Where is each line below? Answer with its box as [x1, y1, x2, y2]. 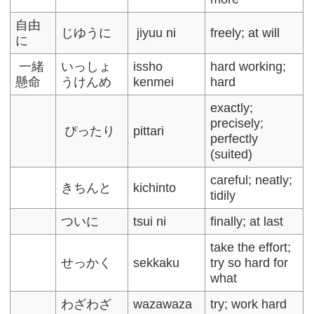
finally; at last [210, 214, 284, 228]
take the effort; [210, 240, 292, 254]
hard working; [210, 59, 287, 74]
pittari [133, 123, 165, 138]
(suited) [210, 146, 253, 161]
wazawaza [133, 296, 193, 311]
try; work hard [210, 296, 287, 311]
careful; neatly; [210, 172, 293, 187]
